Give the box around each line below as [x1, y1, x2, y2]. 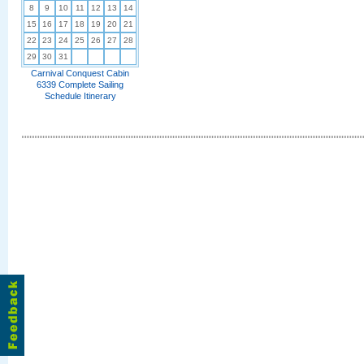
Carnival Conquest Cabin [31, 68, 129, 78]
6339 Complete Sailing [37, 80, 123, 89]
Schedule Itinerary [44, 91, 116, 101]
